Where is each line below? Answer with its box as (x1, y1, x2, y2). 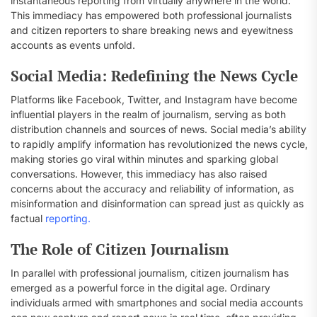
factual (11, 212, 42, 224)
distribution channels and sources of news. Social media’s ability (11, 123, 306, 135)
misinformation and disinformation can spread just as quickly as (11, 197, 304, 209)
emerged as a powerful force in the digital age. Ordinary (11, 282, 270, 294)
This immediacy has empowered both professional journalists (11, 9, 292, 21)
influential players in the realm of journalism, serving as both (11, 108, 286, 120)
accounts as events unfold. (11, 39, 135, 51)
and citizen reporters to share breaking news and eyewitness (11, 24, 293, 36)
